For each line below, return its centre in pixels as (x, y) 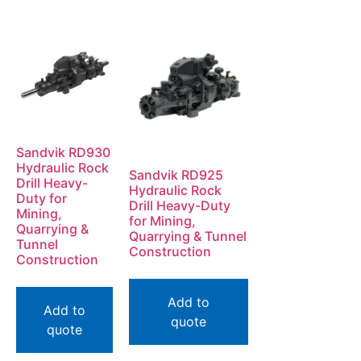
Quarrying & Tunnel (188, 236)
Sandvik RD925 (176, 175)
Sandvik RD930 (63, 152)
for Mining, (162, 221)
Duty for (41, 198)
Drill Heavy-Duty (180, 205)
